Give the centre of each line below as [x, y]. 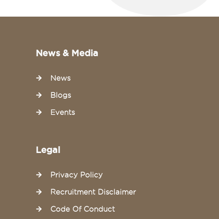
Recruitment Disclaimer [93, 192]
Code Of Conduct [82, 209]
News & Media [67, 53]
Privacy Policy [76, 175]
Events [62, 112]
